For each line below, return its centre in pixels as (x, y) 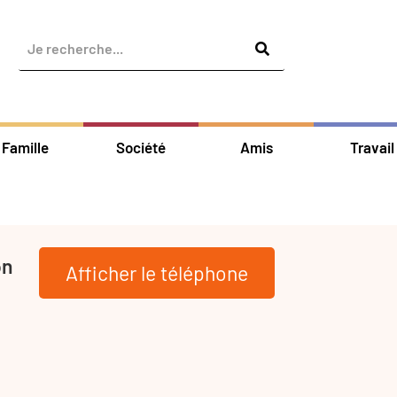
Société (140, 147)
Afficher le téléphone (157, 272)
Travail (372, 147)
